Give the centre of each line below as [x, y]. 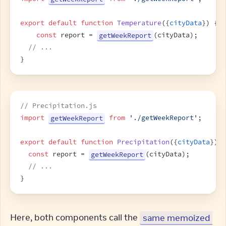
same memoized [177, 217]
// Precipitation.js [59, 106]
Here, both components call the [75, 217]
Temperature [139, 23]
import [32, 118]
